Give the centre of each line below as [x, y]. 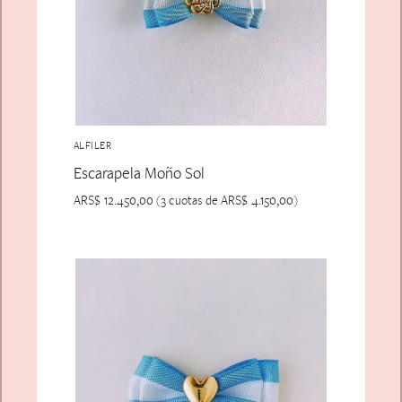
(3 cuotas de [187, 200]
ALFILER [92, 146]
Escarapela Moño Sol [139, 172]
